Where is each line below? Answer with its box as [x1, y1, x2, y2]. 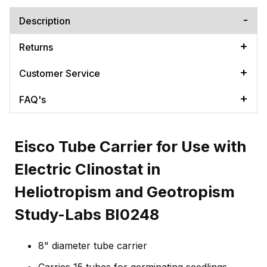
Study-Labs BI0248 [14, 205, 159, 224]
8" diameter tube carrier [38, 240, 147, 252]
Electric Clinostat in [14, 160, 160, 179]
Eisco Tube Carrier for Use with [14, 137, 246, 156]
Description [19, 14, 70, 27]
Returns [19, 41, 53, 53]
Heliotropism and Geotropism [14, 182, 235, 201]
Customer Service [19, 67, 100, 79]
